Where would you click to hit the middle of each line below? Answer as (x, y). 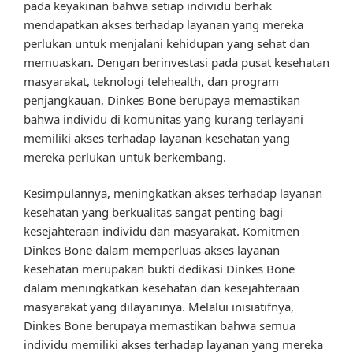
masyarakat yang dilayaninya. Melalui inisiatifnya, (159, 307)
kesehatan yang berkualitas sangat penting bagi (153, 212)
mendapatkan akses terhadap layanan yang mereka (163, 24)
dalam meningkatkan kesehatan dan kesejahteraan (162, 288)
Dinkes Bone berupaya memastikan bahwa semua (160, 326)
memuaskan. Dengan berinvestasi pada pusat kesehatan (176, 62)
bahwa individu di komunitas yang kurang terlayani (163, 119)
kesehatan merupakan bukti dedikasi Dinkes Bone (159, 269)
